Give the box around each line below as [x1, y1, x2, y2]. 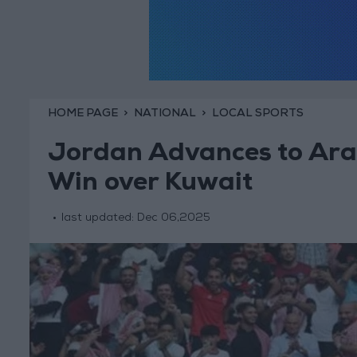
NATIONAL [133, 108, 196, 120]
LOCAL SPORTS [211, 108, 304, 120]
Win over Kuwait [47, 172, 253, 198]
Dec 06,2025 [136, 213, 210, 225]
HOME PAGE [47, 108, 118, 120]
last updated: [61, 213, 137, 225]
